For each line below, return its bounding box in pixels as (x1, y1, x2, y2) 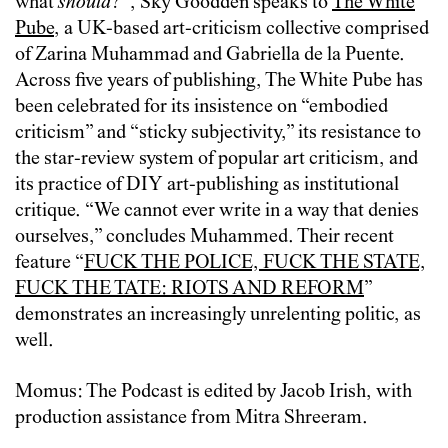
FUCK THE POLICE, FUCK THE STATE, (84, 253, 426, 275)
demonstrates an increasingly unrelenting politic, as (15, 305, 421, 327)
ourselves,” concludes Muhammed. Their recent (15, 227, 394, 249)
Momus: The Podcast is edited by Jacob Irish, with (15, 382, 412, 404)
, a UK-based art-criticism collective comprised (54, 19, 429, 41)
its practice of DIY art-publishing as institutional (15, 175, 399, 197)
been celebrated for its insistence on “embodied (15, 97, 388, 119)
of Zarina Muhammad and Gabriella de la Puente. (15, 45, 405, 67)
